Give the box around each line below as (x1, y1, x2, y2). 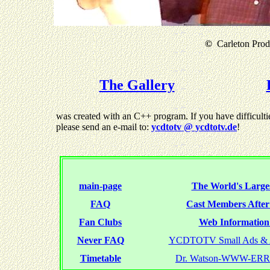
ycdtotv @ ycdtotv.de (151, 122, 237, 132)
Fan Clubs (79, 217, 122, 227)
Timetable (80, 253, 121, 263)
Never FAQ (77, 235, 124, 245)
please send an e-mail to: (56, 122, 151, 132)
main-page (79, 181, 122, 191)
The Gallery (99, 77, 175, 93)
